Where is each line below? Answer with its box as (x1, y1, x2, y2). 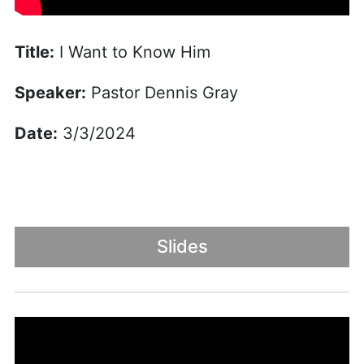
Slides (156, 236, 208, 258)
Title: (14, 41, 54, 62)
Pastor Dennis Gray (85, 82, 238, 102)
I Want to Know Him (54, 41, 210, 62)
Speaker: (14, 82, 86, 102)
